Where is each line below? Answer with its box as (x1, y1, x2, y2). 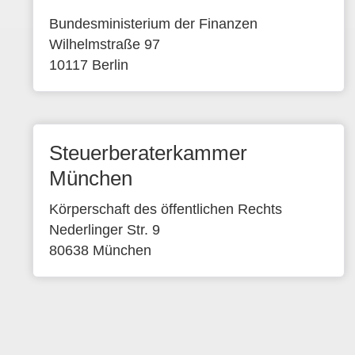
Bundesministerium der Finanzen (48, 16, 258, 32)
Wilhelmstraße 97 (48, 36, 160, 52)
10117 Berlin (48, 57, 128, 73)
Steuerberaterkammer (48, 141, 247, 165)
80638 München (48, 242, 151, 258)
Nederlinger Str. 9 (48, 222, 160, 238)
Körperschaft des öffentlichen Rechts (48, 201, 282, 217)
